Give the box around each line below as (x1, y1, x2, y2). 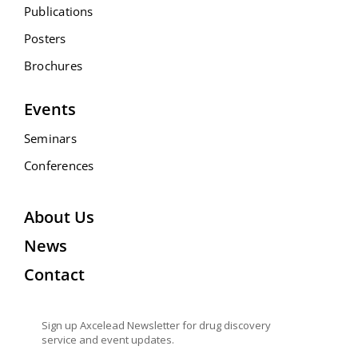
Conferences (24, 157, 94, 173)
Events (24, 97, 76, 120)
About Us (24, 205, 94, 228)
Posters (24, 30, 66, 46)
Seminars (24, 129, 77, 146)
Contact (24, 263, 85, 285)
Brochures (24, 57, 83, 74)
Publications (24, 2, 93, 19)
